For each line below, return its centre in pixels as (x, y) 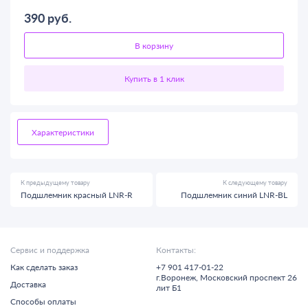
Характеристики (63, 132)
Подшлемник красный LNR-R (77, 195)
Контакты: (176, 250)
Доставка (28, 284)
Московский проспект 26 (248, 277)
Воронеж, (180, 277)
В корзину (154, 46)
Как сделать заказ (44, 267)
